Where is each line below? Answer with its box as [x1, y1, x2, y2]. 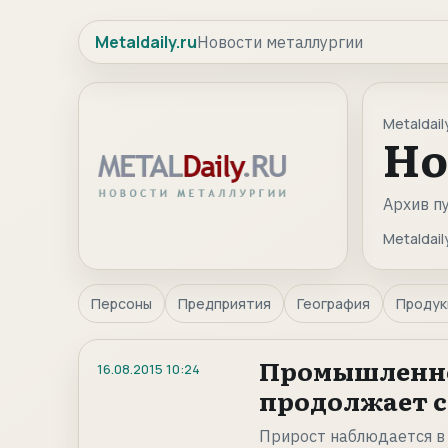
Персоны [91, 294, 152, 313]
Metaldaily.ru [95, 31, 197, 53]
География [297, 294, 370, 313]
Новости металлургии [197, 32, 363, 52]
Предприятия [178, 294, 271, 313]
